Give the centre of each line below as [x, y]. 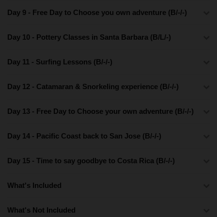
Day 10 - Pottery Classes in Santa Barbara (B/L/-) [89, 37]
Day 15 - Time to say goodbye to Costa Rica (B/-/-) [91, 160]
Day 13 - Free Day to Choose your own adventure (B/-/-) [101, 111]
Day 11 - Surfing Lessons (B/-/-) [60, 62]
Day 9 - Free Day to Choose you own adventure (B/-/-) [97, 12]
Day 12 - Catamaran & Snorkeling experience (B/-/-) [93, 86]
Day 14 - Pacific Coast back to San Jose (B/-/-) [84, 136]
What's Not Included [41, 210]
